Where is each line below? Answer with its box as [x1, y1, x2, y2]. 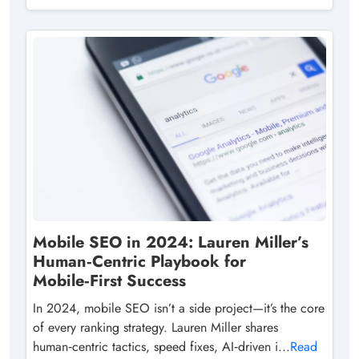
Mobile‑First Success [33, 268, 186, 292]
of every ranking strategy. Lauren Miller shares [33, 317, 278, 337]
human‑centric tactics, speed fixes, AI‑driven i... [33, 337, 290, 356]
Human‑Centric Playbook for [33, 249, 246, 273]
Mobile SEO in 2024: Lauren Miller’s [33, 230, 309, 254]
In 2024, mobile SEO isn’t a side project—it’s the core [33, 298, 325, 317]
